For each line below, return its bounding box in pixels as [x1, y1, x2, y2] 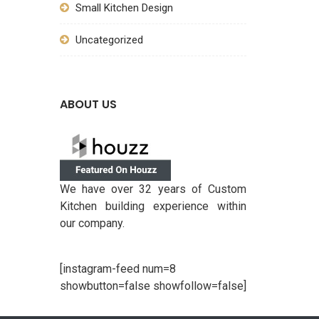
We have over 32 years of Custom [59, 182, 246, 196]
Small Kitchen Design [75, 1, 173, 14]
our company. [59, 216, 125, 230]
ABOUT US [59, 96, 117, 113]
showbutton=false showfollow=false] [59, 279, 246, 293]
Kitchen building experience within [59, 199, 246, 213]
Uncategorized [75, 33, 143, 46]
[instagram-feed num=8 [59, 262, 176, 276]
